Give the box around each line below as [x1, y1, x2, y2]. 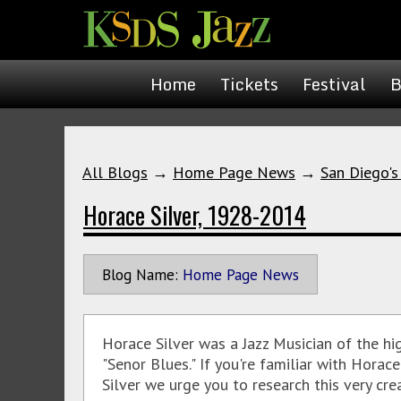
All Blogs [82, 162, 148, 183]
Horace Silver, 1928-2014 [83, 197, 306, 233]
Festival [303, 71, 366, 98]
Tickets [220, 71, 278, 98]
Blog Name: [102, 264, 178, 285]
